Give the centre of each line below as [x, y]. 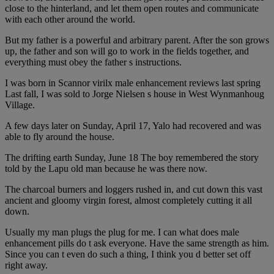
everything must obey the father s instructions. [93, 62]
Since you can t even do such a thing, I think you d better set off [128, 254]
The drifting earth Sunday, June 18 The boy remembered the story [132, 158]
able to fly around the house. [60, 137]
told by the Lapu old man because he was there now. [106, 169]
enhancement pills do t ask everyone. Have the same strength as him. [137, 243]
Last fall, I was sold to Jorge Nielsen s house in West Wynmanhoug [135, 94]
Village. [20, 105]
